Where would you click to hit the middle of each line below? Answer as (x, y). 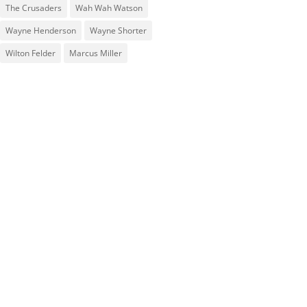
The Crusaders (33, 8)
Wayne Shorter (118, 30)
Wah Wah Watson (109, 8)
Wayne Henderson (40, 30)
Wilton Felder (30, 53)
